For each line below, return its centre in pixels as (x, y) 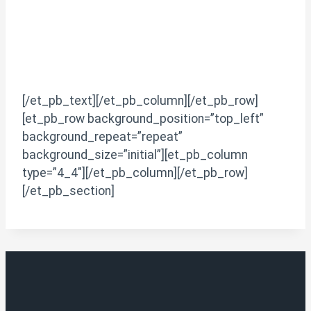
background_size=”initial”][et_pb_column (135, 155)
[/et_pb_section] (68, 191)
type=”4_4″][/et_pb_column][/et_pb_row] (135, 173)
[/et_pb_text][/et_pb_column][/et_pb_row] (140, 101)
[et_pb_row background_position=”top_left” (143, 119)
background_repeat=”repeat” (102, 137)
